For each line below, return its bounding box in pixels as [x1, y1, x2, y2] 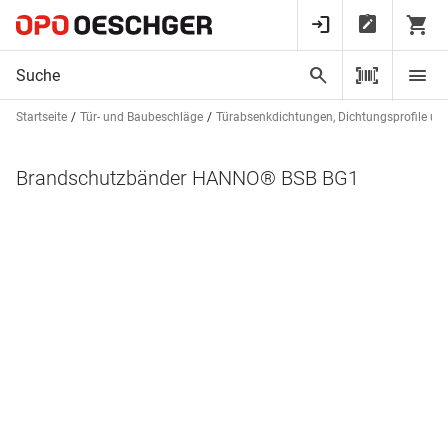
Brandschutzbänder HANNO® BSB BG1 [16, 166, 359, 190]
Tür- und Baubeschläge [80, 110, 203, 124]
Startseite [16, 110, 67, 124]
